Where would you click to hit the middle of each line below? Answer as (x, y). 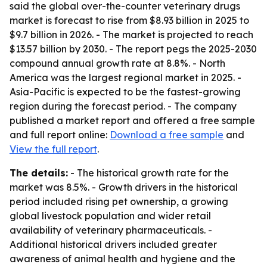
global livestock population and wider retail (110, 216)
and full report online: (60, 135)
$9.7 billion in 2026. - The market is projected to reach (131, 35)
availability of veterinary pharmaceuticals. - (111, 230)
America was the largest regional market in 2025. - (125, 77)
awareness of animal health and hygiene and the (122, 259)
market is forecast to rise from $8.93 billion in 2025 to (129, 20)
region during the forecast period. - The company (123, 106)
